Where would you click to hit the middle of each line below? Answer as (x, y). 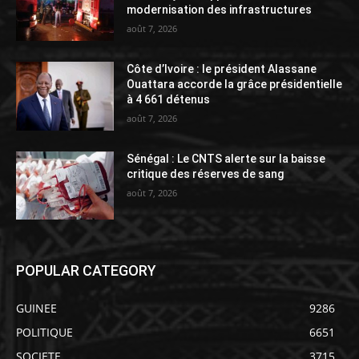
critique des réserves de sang (206, 173)
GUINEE (36, 309)
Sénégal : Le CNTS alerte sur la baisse (226, 158)
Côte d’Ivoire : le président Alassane (222, 69)
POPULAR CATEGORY (86, 271)
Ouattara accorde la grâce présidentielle (235, 85)
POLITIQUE (44, 333)
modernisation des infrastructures (220, 10)
